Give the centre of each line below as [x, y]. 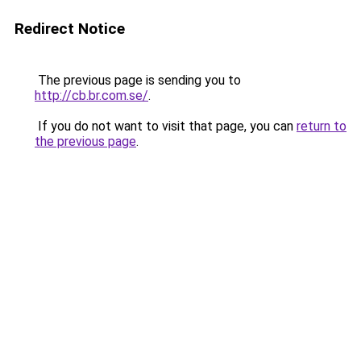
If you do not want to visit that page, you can [166, 126]
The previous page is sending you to [138, 80]
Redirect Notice [70, 29]
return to [322, 126]
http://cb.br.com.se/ [91, 95]
